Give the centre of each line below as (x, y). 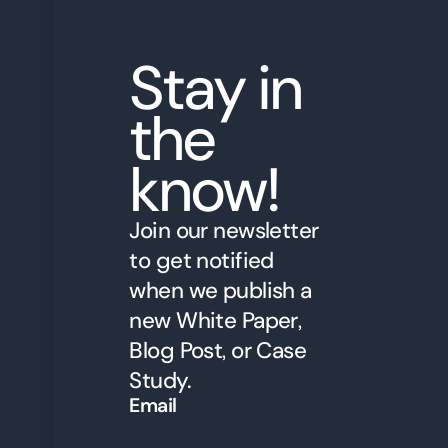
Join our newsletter (224, 230)
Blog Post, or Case (218, 350)
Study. (160, 380)
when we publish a (220, 290)
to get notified (201, 260)
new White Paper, (215, 320)
